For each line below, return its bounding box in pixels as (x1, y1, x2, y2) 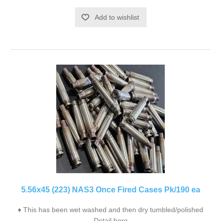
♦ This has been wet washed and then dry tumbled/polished (18, 205, 203, 214)
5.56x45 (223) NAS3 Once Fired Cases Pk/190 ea (21, 185, 200, 194)
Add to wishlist (94, 13, 139, 21)
